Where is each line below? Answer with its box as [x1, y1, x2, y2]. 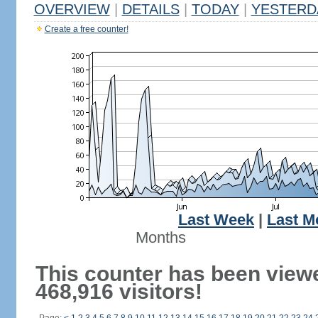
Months [135, 229, 186, 246]
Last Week [178, 212, 254, 229]
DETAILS [121, 1, 180, 17]
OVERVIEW [33, 1, 110, 17]
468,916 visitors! [35, 280, 202, 303]
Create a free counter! [44, 24, 128, 34]
